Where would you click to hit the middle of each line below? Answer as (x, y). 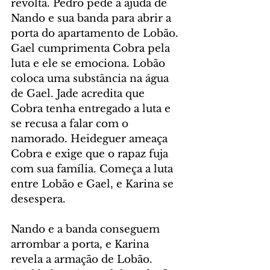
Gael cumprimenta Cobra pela (92, 48)
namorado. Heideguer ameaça (91, 139)
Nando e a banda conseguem (87, 229)
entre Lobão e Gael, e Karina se (94, 184)
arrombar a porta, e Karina (81, 244)
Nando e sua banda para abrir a (93, 18)
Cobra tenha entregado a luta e (92, 108)
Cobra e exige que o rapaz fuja (91, 154)
